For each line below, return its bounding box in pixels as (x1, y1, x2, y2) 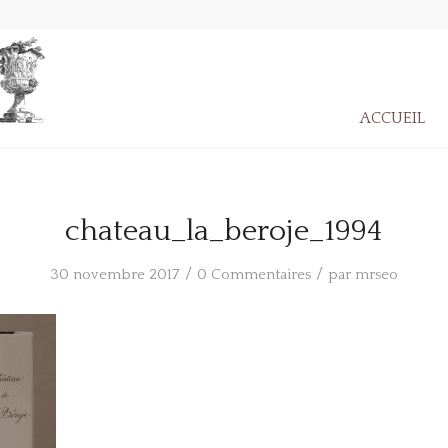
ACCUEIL (360, 109, 426, 127)
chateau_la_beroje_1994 (65, 215, 383, 248)
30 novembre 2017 (49, 266, 180, 283)
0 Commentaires (196, 266, 311, 283)
